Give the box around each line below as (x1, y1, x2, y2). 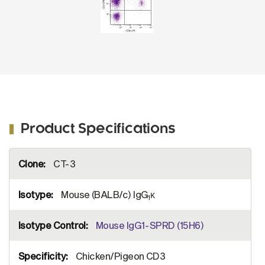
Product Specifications (21, 123, 176, 136)
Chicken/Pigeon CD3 (73, 250, 166, 261)
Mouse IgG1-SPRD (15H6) (95, 219, 203, 231)
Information (9, 159, 43, 166)
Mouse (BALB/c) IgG (59, 189, 148, 200)
